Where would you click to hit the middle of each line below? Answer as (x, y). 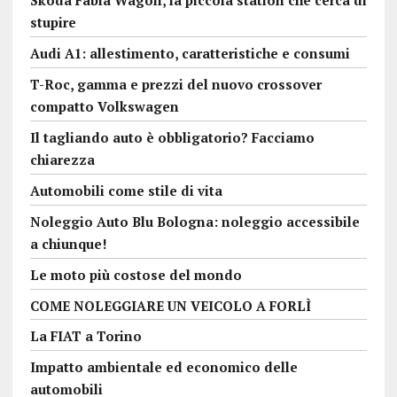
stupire (53, 22)
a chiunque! (68, 243)
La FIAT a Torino (86, 335)
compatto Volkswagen (104, 106)
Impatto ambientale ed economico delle (163, 366)
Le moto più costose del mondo (136, 274)
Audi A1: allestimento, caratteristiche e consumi (190, 53)
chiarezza (62, 159)
